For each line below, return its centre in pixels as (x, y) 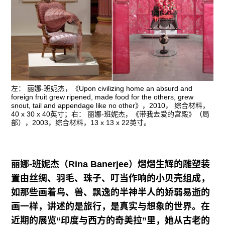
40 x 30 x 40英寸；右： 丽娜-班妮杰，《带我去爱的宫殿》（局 (110, 114)
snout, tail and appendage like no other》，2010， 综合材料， (110, 106)
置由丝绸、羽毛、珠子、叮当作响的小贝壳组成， (111, 179)
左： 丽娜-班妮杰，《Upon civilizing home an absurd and (102, 89)
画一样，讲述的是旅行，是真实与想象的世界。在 (111, 207)
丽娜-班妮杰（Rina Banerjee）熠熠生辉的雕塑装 (111, 164)
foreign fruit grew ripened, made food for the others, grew (102, 97)
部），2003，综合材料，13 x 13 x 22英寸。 (81, 123)
